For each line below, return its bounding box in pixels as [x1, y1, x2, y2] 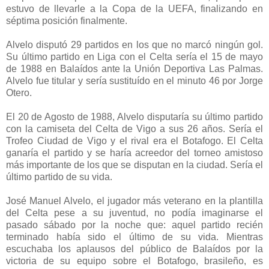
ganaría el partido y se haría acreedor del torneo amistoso [6, 148, 263, 159]
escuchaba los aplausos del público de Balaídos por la [6, 244, 263, 255]
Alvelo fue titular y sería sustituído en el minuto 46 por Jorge [6, 76, 263, 86]
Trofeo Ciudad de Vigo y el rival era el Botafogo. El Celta [6, 136, 263, 147]
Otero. [6, 88, 32, 98]
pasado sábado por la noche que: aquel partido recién [6, 220, 263, 231]
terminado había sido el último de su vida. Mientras [6, 232, 263, 243]
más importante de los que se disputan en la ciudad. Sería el [6, 160, 263, 171]
